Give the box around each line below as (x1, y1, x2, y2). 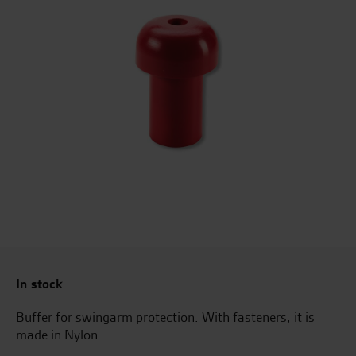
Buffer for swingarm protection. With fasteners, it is (16, 308, 315, 326)
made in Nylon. (16, 326, 102, 343)
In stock (16, 275, 63, 292)
